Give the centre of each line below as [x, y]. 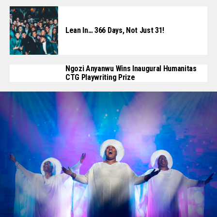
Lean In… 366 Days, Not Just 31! [115, 31]
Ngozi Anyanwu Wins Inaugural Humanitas [131, 69]
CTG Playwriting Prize [100, 77]
